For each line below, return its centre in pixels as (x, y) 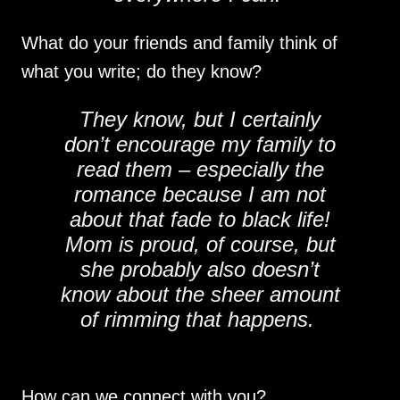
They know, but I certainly (200, 119)
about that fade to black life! (200, 219)
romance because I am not (200, 194)
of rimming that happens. (200, 319)
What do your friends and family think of (179, 43)
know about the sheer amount (200, 294)
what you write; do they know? (142, 71)
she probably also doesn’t (200, 269)
